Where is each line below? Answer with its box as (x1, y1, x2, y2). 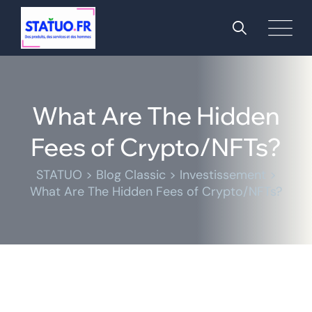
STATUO (36, 166, 82, 183)
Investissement (179, 166, 266, 183)
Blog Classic (95, 166, 166, 183)
